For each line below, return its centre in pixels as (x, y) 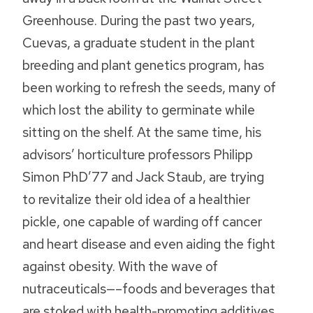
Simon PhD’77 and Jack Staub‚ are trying (143, 177)
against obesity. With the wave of (120, 267)
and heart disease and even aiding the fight (149, 244)
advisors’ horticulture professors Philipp (138, 155)
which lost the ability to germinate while (139, 110)
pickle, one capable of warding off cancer (142, 222)
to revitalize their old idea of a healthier (136, 199)
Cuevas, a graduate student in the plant (139, 43)
